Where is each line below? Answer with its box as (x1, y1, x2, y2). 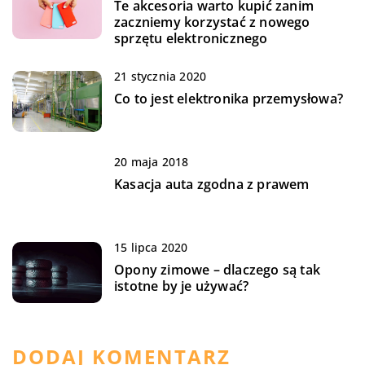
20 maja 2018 (114, 153, 189, 169)
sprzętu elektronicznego (114, 29, 268, 47)
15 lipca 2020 (114, 239, 188, 255)
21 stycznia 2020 (114, 68, 207, 84)
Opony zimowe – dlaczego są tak (114, 260, 320, 279)
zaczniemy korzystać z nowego (114, 12, 310, 31)
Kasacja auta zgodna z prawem (114, 174, 310, 193)
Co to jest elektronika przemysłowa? (114, 89, 343, 108)
